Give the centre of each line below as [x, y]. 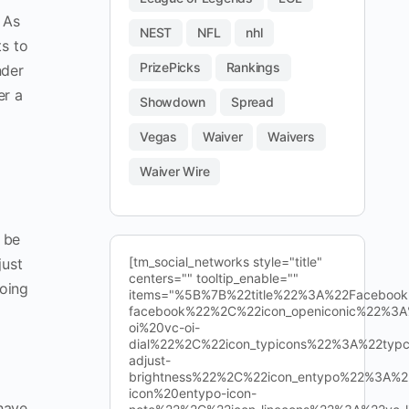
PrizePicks [170, 67]
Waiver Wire [175, 171]
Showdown [173, 102]
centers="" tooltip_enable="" [214, 278]
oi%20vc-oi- [164, 327]
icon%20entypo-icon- [193, 393]
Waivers [291, 136]
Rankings [253, 67]
